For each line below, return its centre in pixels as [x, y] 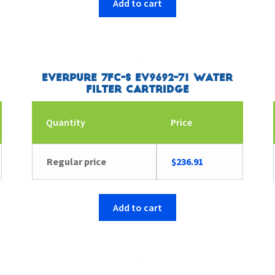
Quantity [65, 122]
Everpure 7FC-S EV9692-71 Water [137, 78]
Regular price [76, 162]
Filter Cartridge [137, 90]
